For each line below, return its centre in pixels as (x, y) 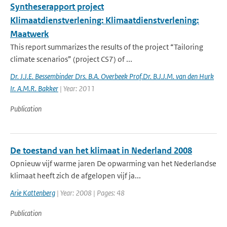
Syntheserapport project (57, 7)
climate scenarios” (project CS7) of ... (71, 59)
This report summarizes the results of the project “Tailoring (107, 47)
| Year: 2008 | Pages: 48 (90, 193)
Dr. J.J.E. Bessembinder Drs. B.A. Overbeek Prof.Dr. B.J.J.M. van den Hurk (112, 76)
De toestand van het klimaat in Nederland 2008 (101, 150)
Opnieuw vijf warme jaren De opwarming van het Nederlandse (113, 163)
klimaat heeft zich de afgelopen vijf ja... (75, 176)
